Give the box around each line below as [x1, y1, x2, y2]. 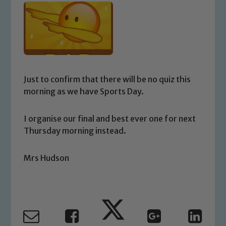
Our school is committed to [58, 204, 160, 214]
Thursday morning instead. [24, 125, 127, 136]
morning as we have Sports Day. [24, 86, 144, 96]
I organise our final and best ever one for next [24, 113, 196, 124]
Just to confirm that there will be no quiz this [24, 74, 191, 84]
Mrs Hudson [24, 152, 70, 163]
